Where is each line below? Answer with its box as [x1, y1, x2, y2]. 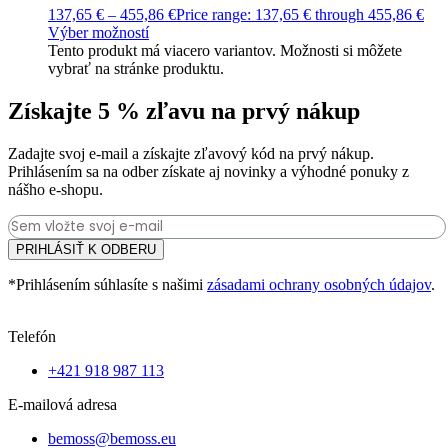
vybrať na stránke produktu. [48, 60, 224, 78]
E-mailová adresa [8, 395, 117, 413]
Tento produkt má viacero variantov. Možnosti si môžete [48, 42, 402, 60]
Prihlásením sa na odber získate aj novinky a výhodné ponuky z [8, 162, 409, 180]
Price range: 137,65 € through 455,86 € [176, 6, 424, 24]
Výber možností [48, 24, 149, 42]
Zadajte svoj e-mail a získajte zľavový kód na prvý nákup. [8, 144, 374, 162]
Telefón [8, 327, 56, 345]
